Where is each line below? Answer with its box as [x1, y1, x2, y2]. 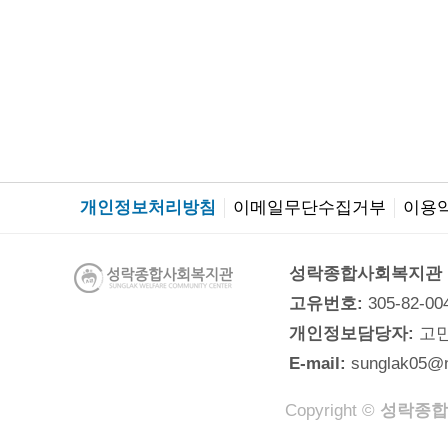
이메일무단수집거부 [233, 198, 386, 217]
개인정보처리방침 [80, 198, 216, 217]
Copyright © [285, 401, 380, 420]
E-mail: [289, 354, 351, 373]
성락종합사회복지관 [289, 264, 442, 283]
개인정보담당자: [289, 324, 419, 343]
